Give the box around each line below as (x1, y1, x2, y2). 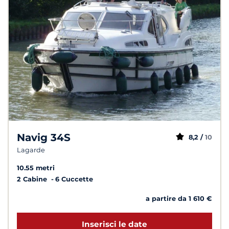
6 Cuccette (55, 175, 93, 183)
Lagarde (17, 146, 45, 154)
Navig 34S (17, 131, 71, 144)
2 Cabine (17, 175, 49, 183)
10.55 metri (17, 164, 55, 172)
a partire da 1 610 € (146, 194, 212, 202)
